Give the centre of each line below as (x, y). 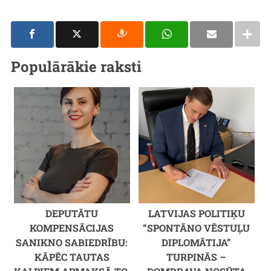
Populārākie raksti (76, 67)
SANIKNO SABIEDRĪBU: (72, 242)
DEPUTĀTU (72, 213)
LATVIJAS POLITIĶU (196, 213)
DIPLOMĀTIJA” (197, 242)
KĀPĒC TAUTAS (72, 256)
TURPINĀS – (197, 256)
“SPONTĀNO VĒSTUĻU (197, 227)
